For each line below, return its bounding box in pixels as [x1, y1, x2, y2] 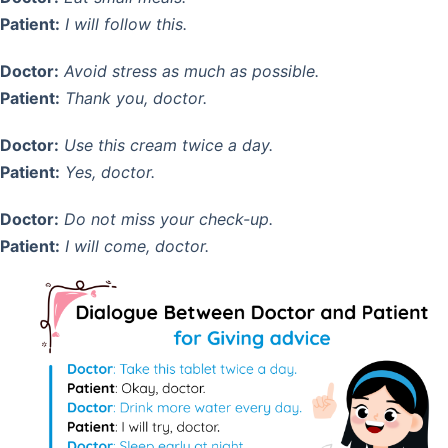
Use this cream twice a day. [64, 135, 273, 156]
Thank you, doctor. [65, 88, 207, 109]
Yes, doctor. [65, 162, 155, 183]
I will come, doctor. [65, 236, 209, 257]
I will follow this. [65, 14, 187, 35]
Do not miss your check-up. [64, 209, 273, 230]
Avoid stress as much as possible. [64, 61, 319, 82]
